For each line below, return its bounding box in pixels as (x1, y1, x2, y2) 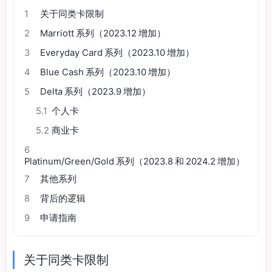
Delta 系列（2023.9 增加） (40, 86, 151, 97)
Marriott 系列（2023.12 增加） (40, 28, 166, 39)
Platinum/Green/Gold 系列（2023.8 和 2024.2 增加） (24, 156, 245, 167)
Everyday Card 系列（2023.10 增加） (40, 47, 195, 58)
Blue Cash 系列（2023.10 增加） (40, 67, 176, 78)
